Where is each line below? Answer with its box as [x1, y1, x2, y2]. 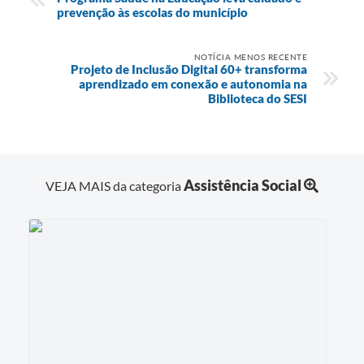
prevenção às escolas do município [57, 4, 248, 19]
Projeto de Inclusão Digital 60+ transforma [71, 61, 307, 76]
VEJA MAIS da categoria [45, 178, 184, 194]
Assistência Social [184, 176, 301, 195]
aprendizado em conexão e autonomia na [79, 76, 307, 91]
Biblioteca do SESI [208, 90, 307, 106]
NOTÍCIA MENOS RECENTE [193, 51, 307, 62]
